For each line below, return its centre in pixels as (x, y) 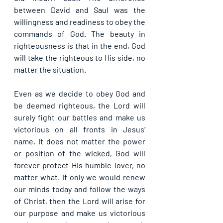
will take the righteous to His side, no (80, 57)
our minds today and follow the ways (80, 189)
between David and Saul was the (80, 9)
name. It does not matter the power (80, 141)
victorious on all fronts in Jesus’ (80, 129)
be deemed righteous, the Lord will (80, 105)
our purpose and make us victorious (80, 213)
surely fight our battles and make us (80, 117)
